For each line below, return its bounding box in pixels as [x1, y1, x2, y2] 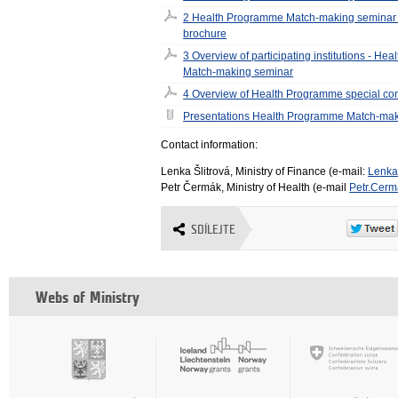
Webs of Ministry [36, 291, 139, 306]
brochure [183, 27, 227, 40]
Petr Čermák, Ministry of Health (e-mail [161, 181, 350, 195]
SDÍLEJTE [191, 224, 236, 236]
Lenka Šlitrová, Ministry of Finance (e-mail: [161, 165, 369, 179]
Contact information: [161, 139, 259, 152]
